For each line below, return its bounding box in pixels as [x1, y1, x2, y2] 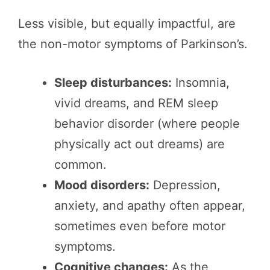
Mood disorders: [54, 178, 149, 193]
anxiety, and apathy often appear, [54, 198, 245, 213]
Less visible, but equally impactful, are [18, 16, 236, 31]
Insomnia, [172, 75, 230, 90]
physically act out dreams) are [54, 137, 225, 152]
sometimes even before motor [54, 219, 225, 234]
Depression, [149, 178, 221, 193]
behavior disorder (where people [54, 116, 240, 131]
